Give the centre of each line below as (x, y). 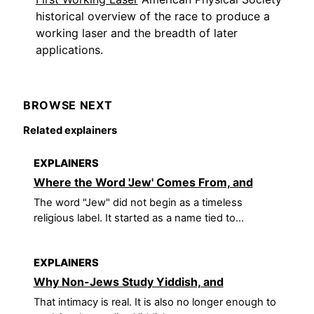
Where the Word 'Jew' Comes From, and (143, 182)
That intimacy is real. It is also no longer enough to (155, 302)
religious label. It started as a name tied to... (138, 218)
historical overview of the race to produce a (152, 16)
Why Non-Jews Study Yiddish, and (128, 281)
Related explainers (70, 131)
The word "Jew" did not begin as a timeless (138, 203)
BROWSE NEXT (68, 105)
